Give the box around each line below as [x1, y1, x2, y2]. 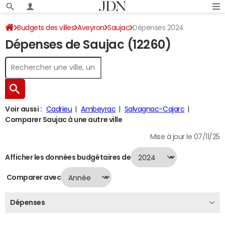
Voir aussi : [5, 105, 42, 113]
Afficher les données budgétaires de [5, 153, 131, 161]
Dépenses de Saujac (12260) [5, 39, 171, 51]
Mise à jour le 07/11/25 [150, 133, 220, 140]
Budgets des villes [17, 24, 75, 31]
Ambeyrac [81, 105, 116, 113]
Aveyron [77, 24, 105, 31]
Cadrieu [46, 105, 72, 113]
